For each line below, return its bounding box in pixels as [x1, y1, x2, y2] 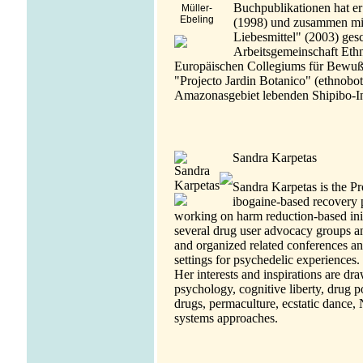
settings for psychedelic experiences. [173, 252, 360, 267]
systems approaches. [173, 310, 278, 325]
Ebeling [180, 13, 214, 25]
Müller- [181, 2, 212, 14]
